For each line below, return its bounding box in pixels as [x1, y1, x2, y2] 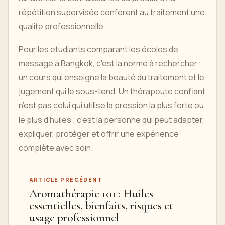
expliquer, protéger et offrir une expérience [19, 128, 179, 140]
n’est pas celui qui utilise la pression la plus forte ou [19, 100, 204, 111]
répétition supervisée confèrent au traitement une [19, 7, 205, 18]
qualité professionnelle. [19, 21, 105, 32]
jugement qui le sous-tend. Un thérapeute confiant [19, 86, 205, 97]
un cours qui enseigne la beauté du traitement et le [19, 72, 204, 83]
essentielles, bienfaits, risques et [29, 199, 173, 213]
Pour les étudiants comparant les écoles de [19, 44, 178, 55]
